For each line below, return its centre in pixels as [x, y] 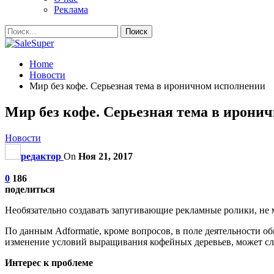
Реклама [71, 9]
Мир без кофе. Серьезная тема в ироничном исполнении [147, 86]
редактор [41, 156]
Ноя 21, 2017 [106, 156]
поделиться [30, 189]
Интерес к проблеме [49, 262]
